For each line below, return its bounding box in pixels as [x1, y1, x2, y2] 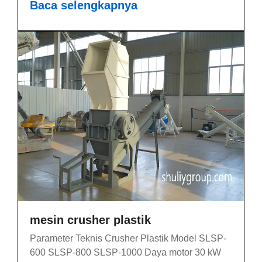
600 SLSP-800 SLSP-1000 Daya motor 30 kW [30, 247, 221, 257]
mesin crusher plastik [30, 213, 151, 226]
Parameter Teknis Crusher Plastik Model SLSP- [30, 233, 226, 243]
